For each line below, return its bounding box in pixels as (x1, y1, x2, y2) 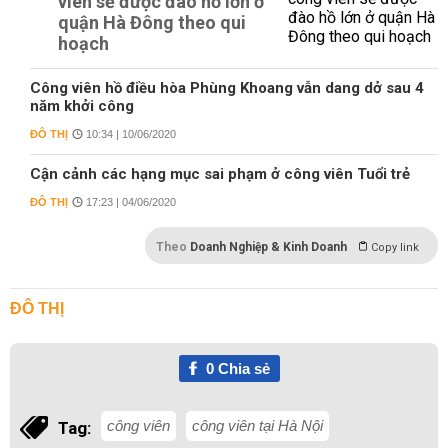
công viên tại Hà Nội (192, 417, 323, 435)
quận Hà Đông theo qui (58, 12, 246, 34)
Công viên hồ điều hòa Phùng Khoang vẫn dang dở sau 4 (30, 79, 424, 98)
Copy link (371, 241, 419, 255)
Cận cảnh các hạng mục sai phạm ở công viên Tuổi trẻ (30, 165, 410, 184)
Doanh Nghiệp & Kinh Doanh (190, 240, 347, 255)
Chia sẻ (213, 360, 270, 378)
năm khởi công (30, 97, 134, 116)
